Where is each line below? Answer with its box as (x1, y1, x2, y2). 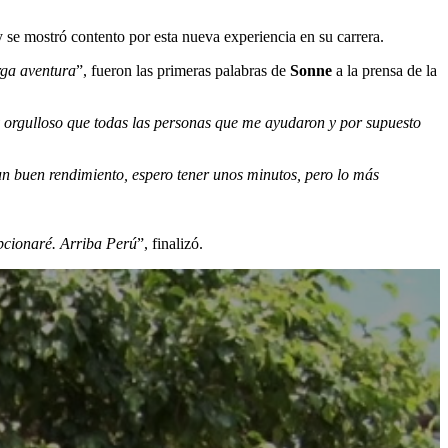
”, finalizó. (137, 234, 203, 252)
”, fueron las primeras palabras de (76, 61, 290, 79)
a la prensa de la (332, 61, 437, 79)
